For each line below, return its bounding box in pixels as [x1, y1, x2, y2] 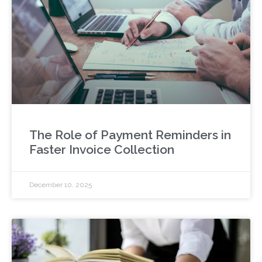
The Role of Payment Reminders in [29, 127, 231, 143]
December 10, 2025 [29, 181, 92, 189]
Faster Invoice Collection [29, 142, 174, 157]
